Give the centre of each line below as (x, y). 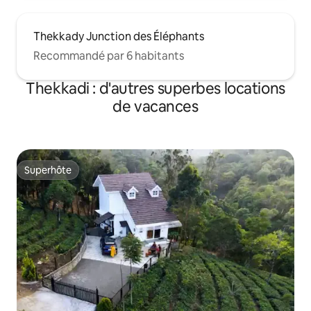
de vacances (155, 107)
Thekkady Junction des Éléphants (119, 37)
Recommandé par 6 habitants (109, 56)
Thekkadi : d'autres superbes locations (155, 89)
